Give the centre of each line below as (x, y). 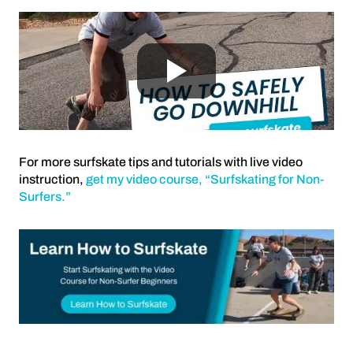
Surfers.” (45, 197)
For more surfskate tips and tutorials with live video (161, 162)
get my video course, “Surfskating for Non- (205, 179)
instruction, (52, 179)
